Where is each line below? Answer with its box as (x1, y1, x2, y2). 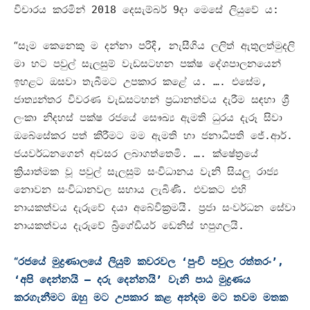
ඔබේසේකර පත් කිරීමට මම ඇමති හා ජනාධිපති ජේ (14, 129, 264, 143)
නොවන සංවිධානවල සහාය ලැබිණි (14, 183, 181, 197)
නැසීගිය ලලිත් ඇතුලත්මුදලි (169, 39, 295, 53)
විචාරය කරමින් (14, 3, 91, 17)
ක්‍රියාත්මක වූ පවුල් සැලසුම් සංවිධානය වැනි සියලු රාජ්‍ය (14, 165, 278, 179)
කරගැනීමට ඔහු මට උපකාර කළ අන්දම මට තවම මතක (14, 291, 288, 304)
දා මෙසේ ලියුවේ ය (179, 3, 273, 17)
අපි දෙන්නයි (20, 273, 84, 286)
